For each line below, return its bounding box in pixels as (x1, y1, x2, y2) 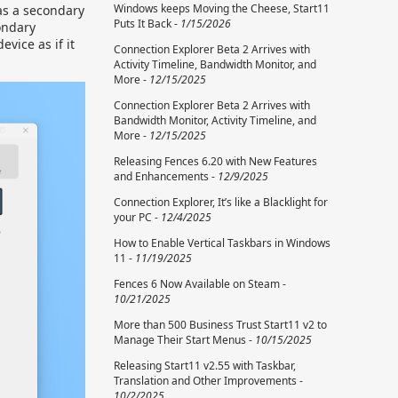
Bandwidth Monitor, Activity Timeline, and (114, 113, 316, 129)
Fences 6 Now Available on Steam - (114, 276, 286, 292)
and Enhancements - (114, 169, 218, 185)
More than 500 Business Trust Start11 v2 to (114, 317, 327, 333)
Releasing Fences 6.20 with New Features (114, 154, 317, 170)
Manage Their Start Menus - (114, 332, 255, 348)
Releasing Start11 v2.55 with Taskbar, (114, 358, 296, 374)
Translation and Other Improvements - (114, 373, 303, 389)
